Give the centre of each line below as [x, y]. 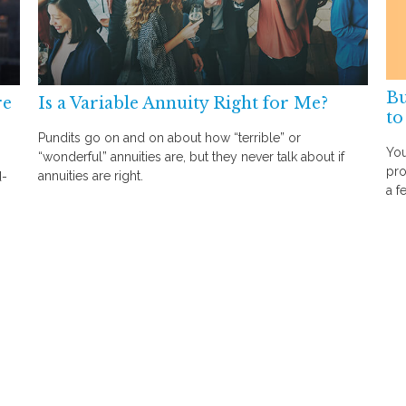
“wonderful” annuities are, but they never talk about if [192, 157]
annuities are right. [91, 176]
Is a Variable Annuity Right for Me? [184, 103]
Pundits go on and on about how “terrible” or [170, 138]
